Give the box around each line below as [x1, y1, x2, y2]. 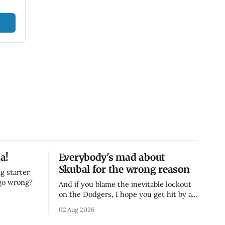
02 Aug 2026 [58, 205, 95, 213]
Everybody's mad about [58, 151, 166, 163]
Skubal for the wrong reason [58, 163, 190, 175]
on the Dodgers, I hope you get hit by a [58, 189, 192, 199]
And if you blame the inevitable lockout [58, 179, 191, 189]
